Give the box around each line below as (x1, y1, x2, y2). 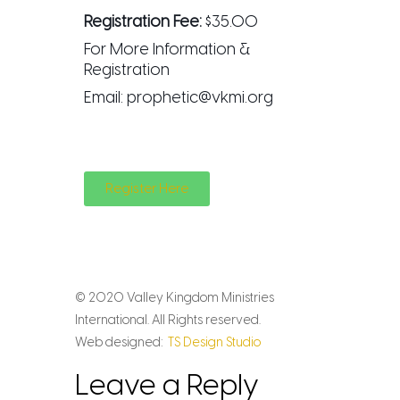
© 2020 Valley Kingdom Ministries (75, 289, 274, 305)
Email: (84, 87, 127, 107)
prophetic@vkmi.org (127, 87, 273, 107)
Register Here (105, 179, 188, 196)
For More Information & (84, 38, 250, 59)
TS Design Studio (168, 334, 261, 350)
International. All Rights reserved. (75, 312, 261, 328)
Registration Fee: (84, 11, 202, 31)
